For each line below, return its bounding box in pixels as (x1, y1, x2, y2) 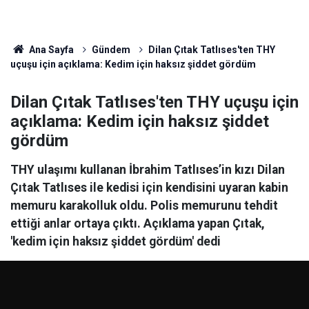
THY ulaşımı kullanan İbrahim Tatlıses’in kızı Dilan (10, 163, 285, 177)
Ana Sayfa (26, 44, 74, 55)
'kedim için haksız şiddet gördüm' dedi (10, 235, 221, 248)
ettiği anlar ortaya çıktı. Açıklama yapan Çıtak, (10, 217, 265, 230)
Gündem (91, 44, 130, 55)
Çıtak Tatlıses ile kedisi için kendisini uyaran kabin (10, 181, 288, 195)
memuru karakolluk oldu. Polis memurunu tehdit (10, 199, 278, 212)
